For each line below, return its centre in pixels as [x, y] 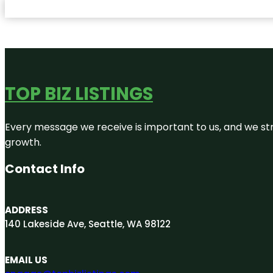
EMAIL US [26, 260]
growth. [24, 142]
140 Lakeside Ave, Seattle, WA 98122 [88, 224]
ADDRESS [27, 210]
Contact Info [45, 168]
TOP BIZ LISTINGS [79, 94]
